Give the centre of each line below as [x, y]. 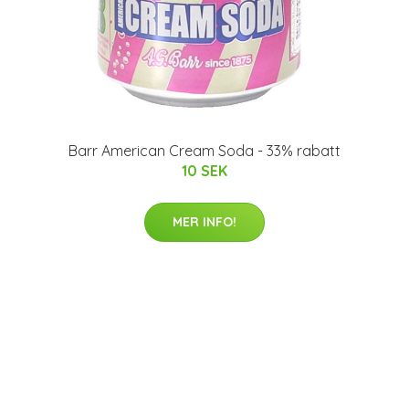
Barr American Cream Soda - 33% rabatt [204, 151]
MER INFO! [204, 222]
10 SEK [204, 171]
